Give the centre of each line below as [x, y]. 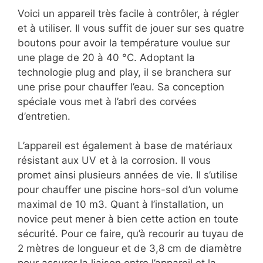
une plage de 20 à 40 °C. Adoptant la [106, 57]
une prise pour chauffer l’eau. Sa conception [121, 87]
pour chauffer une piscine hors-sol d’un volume [128, 190]
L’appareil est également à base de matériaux [125, 146]
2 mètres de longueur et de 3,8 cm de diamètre [130, 249]
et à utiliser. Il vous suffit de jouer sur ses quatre [131, 28]
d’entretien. [44, 116]
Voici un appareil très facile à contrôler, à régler [128, 13]
